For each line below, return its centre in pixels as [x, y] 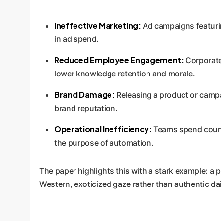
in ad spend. [76, 39]
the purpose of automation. [104, 143]
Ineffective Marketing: [98, 26]
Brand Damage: [85, 95]
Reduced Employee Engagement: [119, 60]
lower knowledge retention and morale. [125, 74]
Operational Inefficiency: [103, 129]
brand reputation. [86, 108]
